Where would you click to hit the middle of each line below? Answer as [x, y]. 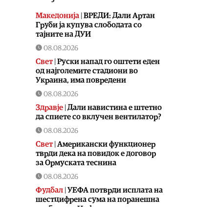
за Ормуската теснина [76, 163]
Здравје [49, 107]
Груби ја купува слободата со [89, 25]
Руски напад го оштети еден [109, 61]
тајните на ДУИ [63, 34]
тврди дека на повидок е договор [96, 153]
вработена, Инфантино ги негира [96, 208]
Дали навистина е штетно [115, 107]
